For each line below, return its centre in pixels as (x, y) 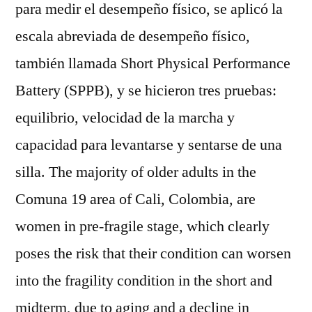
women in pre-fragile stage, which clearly (142, 226)
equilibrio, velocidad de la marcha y (125, 118)
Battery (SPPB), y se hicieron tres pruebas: (146, 91)
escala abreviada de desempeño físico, (133, 36)
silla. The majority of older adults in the (136, 172)
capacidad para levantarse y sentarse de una (149, 145)
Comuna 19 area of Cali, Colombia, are (135, 199)
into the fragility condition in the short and (144, 281)
